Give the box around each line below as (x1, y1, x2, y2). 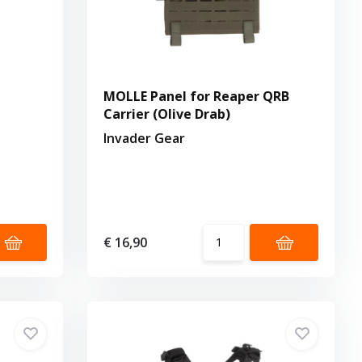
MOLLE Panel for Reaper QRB (103, 86, 290, 105)
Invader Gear (103, 128, 186, 147)
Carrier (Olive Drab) (103, 104, 231, 123)
